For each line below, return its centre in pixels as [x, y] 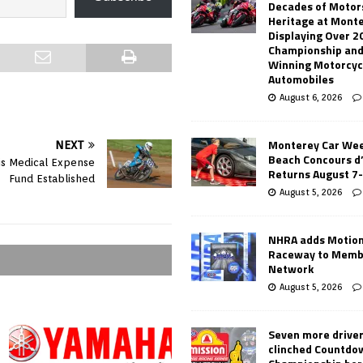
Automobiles [301, 79]
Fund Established [52, 179]
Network [291, 268]
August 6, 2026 [311, 97]
